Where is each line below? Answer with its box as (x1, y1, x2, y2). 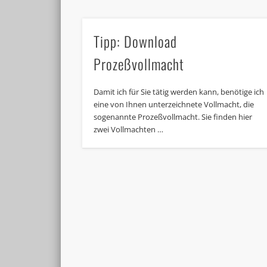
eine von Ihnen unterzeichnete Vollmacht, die (94, 99, 254, 110)
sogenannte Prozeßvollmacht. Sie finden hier (94, 111, 253, 123)
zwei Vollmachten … (94, 124, 164, 135)
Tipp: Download (94, 30, 178, 52)
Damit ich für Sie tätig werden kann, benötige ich (94, 86, 265, 98)
